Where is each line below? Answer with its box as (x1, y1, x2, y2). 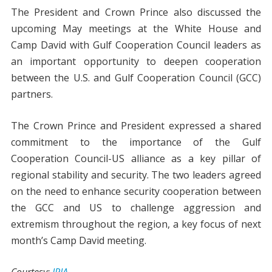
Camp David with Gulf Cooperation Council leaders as (10, 38, 262, 52)
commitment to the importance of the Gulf (10, 135, 262, 149)
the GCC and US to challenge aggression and (10, 201, 262, 214)
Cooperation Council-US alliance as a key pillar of (10, 152, 262, 165)
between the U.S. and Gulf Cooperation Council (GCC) (10, 71, 262, 84)
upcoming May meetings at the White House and (10, 22, 262, 35)
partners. (10, 87, 53, 101)
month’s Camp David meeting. (10, 234, 146, 247)
